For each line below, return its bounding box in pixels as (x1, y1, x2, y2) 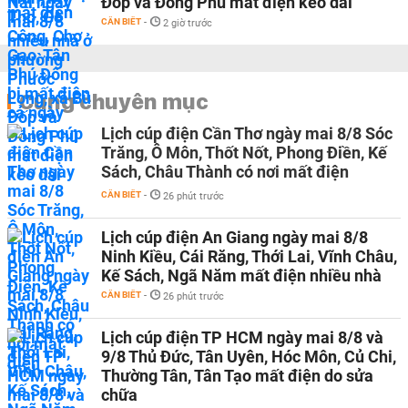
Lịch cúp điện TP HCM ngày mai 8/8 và (101, 328, 383, 347)
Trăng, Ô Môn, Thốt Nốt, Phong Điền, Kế (101, 143, 387, 162)
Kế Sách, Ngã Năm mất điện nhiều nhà (101, 266, 382, 285)
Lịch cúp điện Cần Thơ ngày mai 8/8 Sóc (101, 124, 393, 143)
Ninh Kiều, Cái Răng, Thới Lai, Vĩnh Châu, (101, 247, 397, 266)
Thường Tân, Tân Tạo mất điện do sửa (101, 366, 373, 385)
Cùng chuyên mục (19, 87, 209, 115)
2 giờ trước (163, 17, 212, 29)
